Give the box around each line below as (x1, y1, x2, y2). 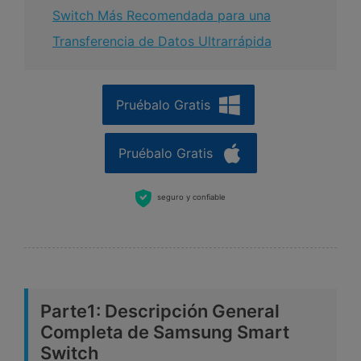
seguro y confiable (156, 193, 226, 202)
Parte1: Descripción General (40, 301, 280, 322)
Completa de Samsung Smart (40, 322, 289, 343)
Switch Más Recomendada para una (52, 6, 271, 23)
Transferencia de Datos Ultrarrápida (52, 32, 272, 49)
